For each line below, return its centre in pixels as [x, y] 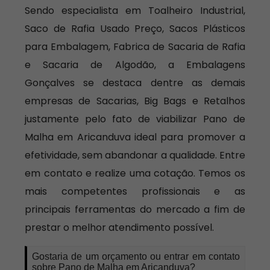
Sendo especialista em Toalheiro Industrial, [135, 11]
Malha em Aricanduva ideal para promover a [135, 137]
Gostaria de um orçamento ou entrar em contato [136, 256]
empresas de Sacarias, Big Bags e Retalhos [135, 101]
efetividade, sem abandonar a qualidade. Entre [135, 155]
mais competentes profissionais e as [135, 191]
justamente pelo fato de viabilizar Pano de [135, 119]
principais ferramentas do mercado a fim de [135, 209]
